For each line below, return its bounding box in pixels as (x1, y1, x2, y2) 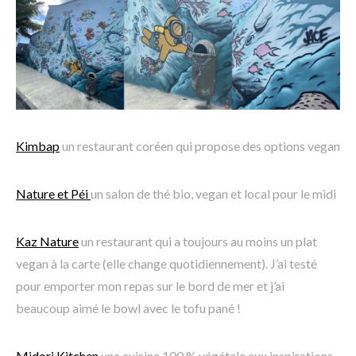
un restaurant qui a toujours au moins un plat (79, 234, 317, 250)
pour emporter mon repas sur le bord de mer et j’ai (16, 278, 284, 294)
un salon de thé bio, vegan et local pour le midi (91, 186, 336, 202)
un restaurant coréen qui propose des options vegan (60, 138, 340, 154)
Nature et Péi (16, 186, 91, 202)
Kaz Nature (16, 234, 79, 250)
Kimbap (16, 138, 60, 154)
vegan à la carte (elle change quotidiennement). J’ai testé (16, 256, 317, 272)
